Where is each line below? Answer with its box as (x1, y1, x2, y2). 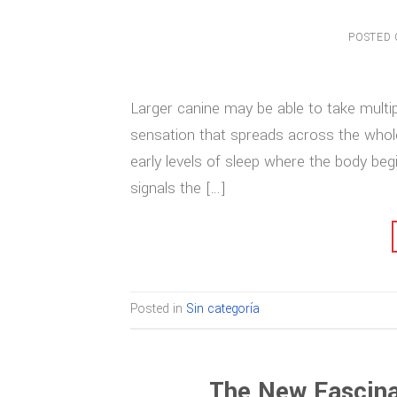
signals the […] (130, 176, 226, 199)
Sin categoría (186, 300, 260, 318)
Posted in (130, 300, 186, 318)
